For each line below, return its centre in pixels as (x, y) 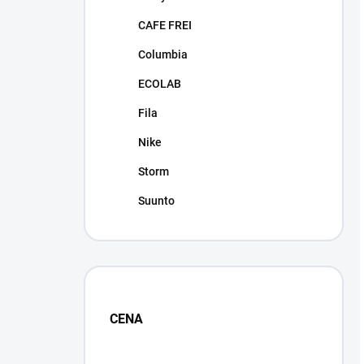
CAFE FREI (165, 25)
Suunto (156, 201)
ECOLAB (160, 84)
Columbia (163, 54)
